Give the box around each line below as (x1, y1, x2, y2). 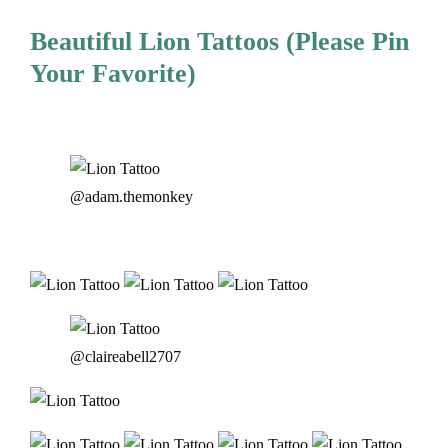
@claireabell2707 (70, 348, 181, 366)
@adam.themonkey (70, 188, 193, 206)
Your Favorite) (30, 58, 196, 88)
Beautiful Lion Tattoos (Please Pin (30, 26, 409, 56)
